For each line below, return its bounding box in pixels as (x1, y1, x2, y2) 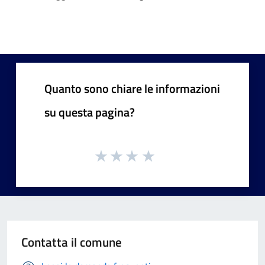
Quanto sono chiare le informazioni (44, 79, 220, 98)
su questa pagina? (44, 102, 135, 121)
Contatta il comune (21, 232, 122, 252)
